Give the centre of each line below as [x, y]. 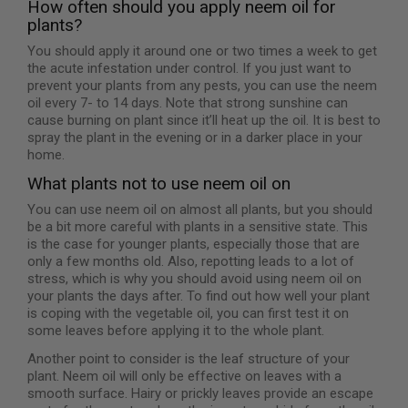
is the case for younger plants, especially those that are [194, 245]
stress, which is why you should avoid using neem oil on [194, 279]
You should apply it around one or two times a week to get [202, 51]
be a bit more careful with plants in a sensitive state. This [198, 227]
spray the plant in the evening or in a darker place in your [195, 138]
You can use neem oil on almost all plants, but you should [200, 210]
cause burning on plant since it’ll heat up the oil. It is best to [204, 121]
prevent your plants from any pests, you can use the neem [202, 86]
